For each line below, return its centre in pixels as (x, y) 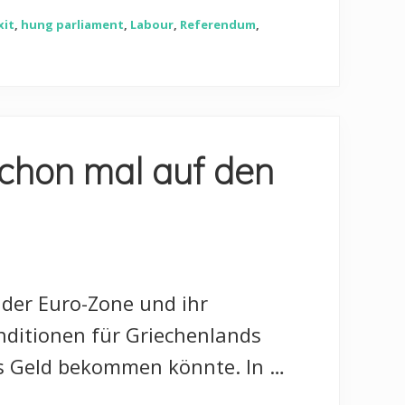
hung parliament (72, 25)
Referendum (218, 25)
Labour (152, 25)
